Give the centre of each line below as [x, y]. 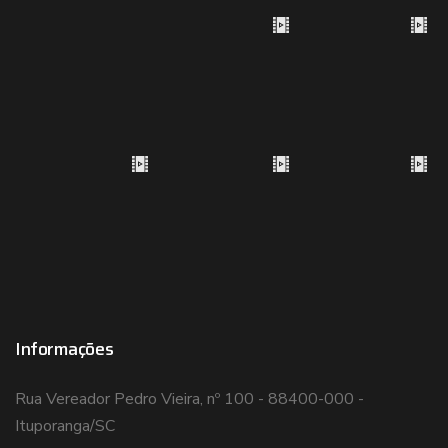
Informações [64, 349]
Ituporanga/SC [65, 426]
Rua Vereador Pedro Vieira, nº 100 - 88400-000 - [189, 399]
